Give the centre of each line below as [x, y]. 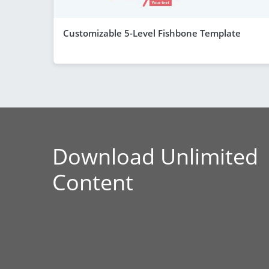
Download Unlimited [155, 156]
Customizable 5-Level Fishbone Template [152, 33]
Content [93, 182]
